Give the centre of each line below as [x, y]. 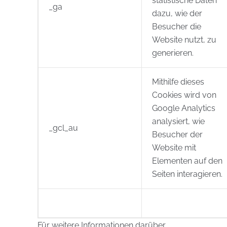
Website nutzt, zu [184, 40]
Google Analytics [184, 108]
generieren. [173, 53]
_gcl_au [63, 128]
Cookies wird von [184, 95]
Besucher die [177, 27]
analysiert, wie [178, 121]
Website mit [174, 148]
